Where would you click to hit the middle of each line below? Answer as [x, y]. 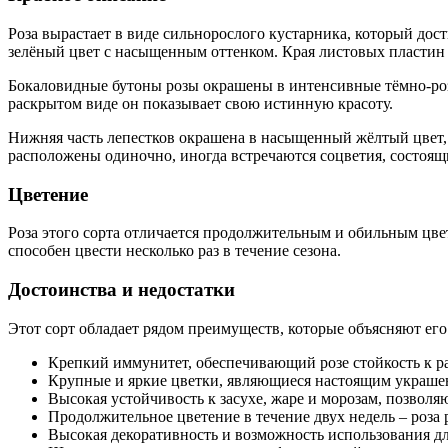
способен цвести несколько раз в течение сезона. [174, 251]
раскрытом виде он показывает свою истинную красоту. [200, 103]
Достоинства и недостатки [121, 290]
